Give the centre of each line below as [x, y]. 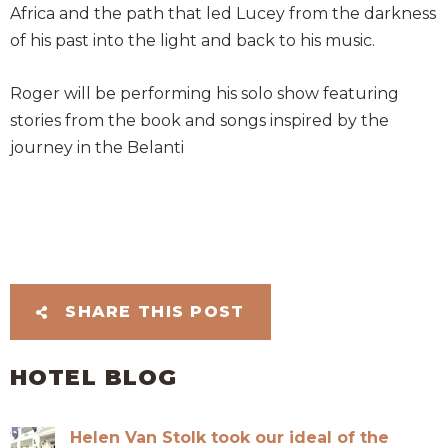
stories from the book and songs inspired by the [200, 121]
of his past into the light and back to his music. [193, 40]
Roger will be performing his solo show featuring [205, 94]
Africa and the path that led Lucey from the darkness [223, 13]
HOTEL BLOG [94, 378]
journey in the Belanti [97, 148]
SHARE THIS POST [152, 312]
